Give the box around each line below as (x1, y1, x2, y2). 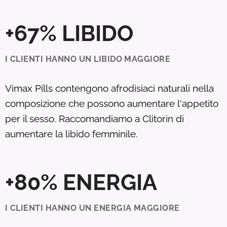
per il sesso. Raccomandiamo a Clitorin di (5, 112, 184, 124)
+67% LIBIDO (5, 20, 134, 46)
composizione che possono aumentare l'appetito (5, 97, 218, 109)
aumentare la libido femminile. (5, 128, 138, 139)
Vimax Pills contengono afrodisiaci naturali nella (5, 82, 214, 94)
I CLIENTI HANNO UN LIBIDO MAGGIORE (5, 54, 171, 64)
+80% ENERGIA (5, 169, 157, 195)
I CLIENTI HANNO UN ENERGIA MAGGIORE (5, 203, 180, 213)
